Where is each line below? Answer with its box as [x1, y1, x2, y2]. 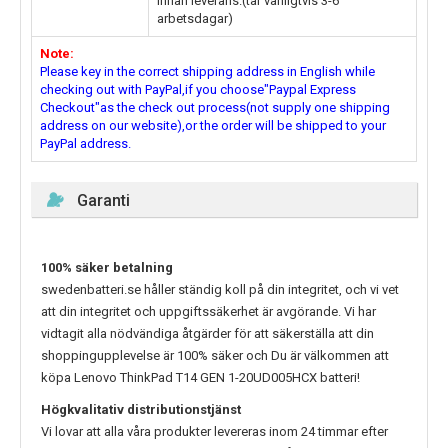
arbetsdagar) [157, 11, 233, 27]
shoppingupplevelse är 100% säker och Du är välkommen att [41, 348, 389, 364]
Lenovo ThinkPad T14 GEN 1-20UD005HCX [74, 370, 317, 386]
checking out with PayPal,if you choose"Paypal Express [40, 82, 356, 98]
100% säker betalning [41, 260, 173, 276]
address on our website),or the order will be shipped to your [40, 118, 386, 134]
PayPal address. [40, 136, 131, 152]
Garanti [77, 191, 130, 211]
